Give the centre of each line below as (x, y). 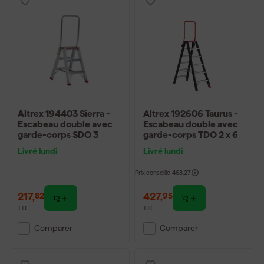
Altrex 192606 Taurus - (191, 113)
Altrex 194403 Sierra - (64, 113)
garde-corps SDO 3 (58, 135)
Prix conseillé (153, 173)
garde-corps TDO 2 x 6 (191, 135)
